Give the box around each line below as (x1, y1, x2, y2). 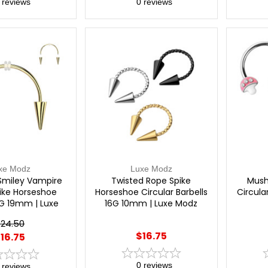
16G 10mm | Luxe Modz (105, 197, 198, 209)
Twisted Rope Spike (111, 174, 191, 187)
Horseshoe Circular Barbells (95, 185, 208, 198)
